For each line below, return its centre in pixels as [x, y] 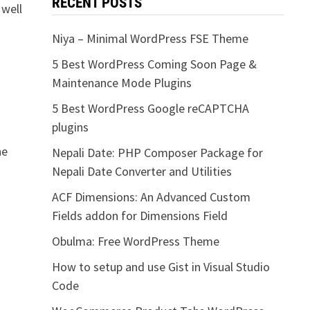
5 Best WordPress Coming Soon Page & [154, 64]
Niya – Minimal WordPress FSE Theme [150, 38]
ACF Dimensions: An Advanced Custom [151, 197]
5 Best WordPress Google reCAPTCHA [150, 108]
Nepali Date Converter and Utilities [142, 171]
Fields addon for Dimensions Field [139, 216]
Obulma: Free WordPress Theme [135, 241]
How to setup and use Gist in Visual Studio [161, 267]
